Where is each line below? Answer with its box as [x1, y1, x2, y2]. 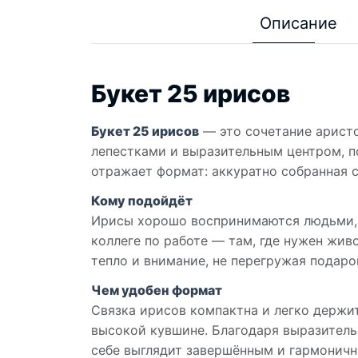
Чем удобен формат [91, 282, 222, 299]
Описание [259, 14, 337, 34]
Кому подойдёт [91, 193, 193, 209]
